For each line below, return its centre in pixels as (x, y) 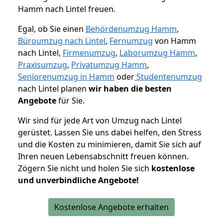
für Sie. (70, 101)
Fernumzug (131, 41)
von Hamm (174, 41)
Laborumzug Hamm (157, 53)
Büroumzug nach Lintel (62, 41)
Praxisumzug (43, 65)
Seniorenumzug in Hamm (66, 77)
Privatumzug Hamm (109, 65)
